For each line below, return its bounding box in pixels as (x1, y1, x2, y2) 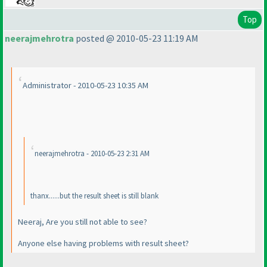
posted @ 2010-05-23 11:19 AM (74, 32, 198, 45)
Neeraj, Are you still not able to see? (18, 216, 147, 227)
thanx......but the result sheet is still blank (30, 191, 159, 201)
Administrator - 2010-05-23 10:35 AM (23, 80, 148, 91)
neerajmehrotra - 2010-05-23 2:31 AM (35, 148, 150, 159)
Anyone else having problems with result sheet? (18, 237, 189, 249)
